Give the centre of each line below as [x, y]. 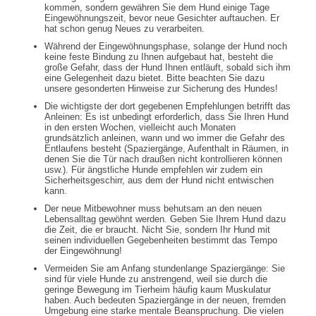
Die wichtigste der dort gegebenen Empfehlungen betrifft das [168, 107]
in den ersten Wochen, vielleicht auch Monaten [140, 128]
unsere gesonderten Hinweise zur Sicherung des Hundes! [162, 89]
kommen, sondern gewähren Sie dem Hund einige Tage [157, 8]
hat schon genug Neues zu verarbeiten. [125, 29]
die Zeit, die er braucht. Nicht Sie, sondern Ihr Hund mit [158, 230]
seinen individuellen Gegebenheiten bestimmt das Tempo [161, 241]
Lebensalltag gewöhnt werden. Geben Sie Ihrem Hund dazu [165, 219]
